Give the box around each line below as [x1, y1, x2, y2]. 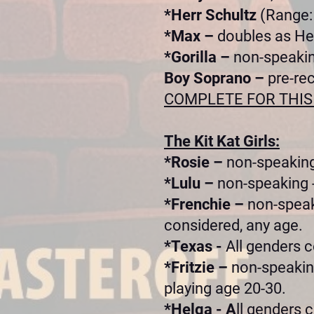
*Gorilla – [164, 48, 233, 66]
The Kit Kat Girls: [164, 132, 280, 150]
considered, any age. [164, 217, 303, 234]
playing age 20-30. [164, 280, 286, 297]
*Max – [164, 27, 217, 45]
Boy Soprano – [164, 69, 268, 87]
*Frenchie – [164, 196, 247, 213]
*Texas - [164, 238, 226, 255]
